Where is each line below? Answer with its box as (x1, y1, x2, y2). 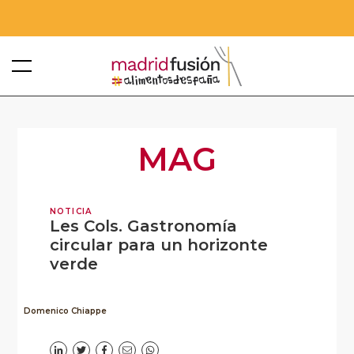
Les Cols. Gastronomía (49, 217, 237, 236)
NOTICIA (49, 206, 92, 217)
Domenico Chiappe (24, 306, 107, 317)
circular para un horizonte (49, 235, 268, 255)
